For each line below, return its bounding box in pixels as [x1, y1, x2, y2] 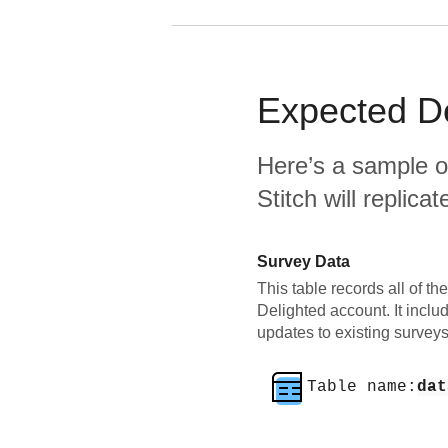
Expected [257, 90, 417, 131]
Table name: [307, 378, 417, 396]
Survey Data [257, 253, 350, 270]
